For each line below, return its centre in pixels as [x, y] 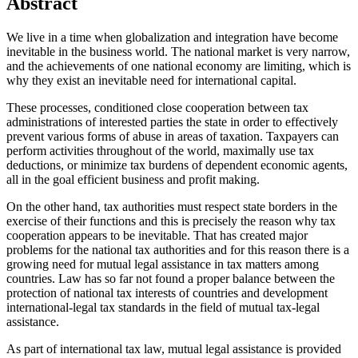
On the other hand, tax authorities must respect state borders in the [172, 207]
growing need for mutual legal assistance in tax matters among [163, 265]
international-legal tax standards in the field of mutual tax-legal [163, 308]
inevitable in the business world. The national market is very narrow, [178, 52]
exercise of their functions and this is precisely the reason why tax [171, 221]
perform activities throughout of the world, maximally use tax [160, 151]
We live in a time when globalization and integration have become [172, 38]
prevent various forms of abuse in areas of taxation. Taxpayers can [173, 137]
